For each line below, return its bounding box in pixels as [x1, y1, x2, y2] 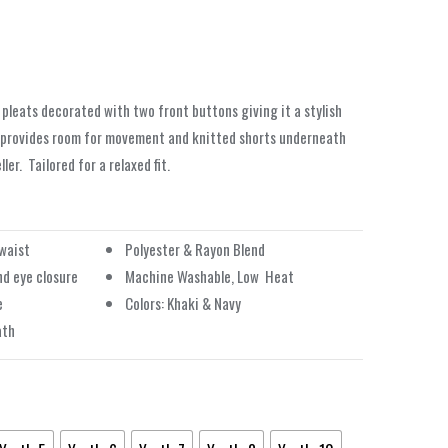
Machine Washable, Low [125, 265, 259, 287]
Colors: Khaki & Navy [125, 292, 241, 314]
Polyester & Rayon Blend [125, 238, 265, 260]
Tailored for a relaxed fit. [28, 153, 170, 175]
